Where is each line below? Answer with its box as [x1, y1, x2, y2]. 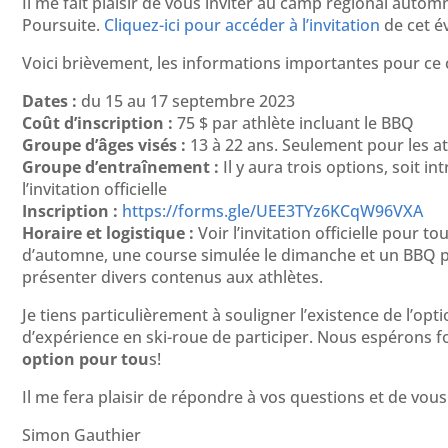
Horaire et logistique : [22, 222, 194, 245]
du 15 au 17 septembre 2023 [77, 90, 295, 113]
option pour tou [22, 348, 149, 371]
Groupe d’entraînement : [22, 156, 219, 179]
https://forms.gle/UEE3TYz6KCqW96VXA [122, 200, 423, 223]
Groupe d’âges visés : [22, 134, 186, 157]
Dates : [22, 90, 77, 113]
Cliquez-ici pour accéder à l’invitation [104, 14, 380, 37]
